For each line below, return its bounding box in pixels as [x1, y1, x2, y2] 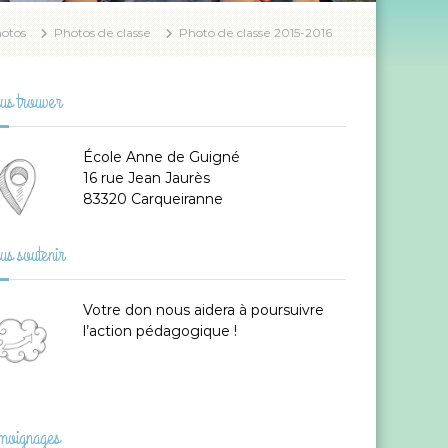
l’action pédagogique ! [82, 322, 237, 340]
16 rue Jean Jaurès [82, 169, 210, 187]
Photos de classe [54, 25, 151, 40]
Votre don [82, 301, 152, 319]
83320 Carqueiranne [82, 190, 223, 208]
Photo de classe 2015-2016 [179, 25, 332, 40]
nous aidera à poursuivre [151, 301, 324, 319]
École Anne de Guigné [82, 148, 240, 166]
